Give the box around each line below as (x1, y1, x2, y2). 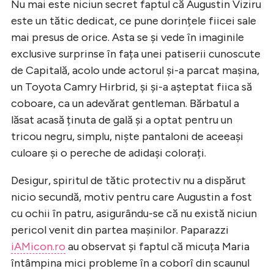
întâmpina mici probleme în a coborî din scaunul (11, 256, 250, 270)
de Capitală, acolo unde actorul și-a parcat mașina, (11, 63, 259, 77)
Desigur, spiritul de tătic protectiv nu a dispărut (11, 173, 246, 187)
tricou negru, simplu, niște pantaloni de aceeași (11, 129, 243, 143)
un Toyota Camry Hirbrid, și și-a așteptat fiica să (11, 80, 252, 94)
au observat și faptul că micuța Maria (65, 239, 250, 253)
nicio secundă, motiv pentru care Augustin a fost (11, 190, 252, 204)
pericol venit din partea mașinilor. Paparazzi (11, 223, 229, 237)
